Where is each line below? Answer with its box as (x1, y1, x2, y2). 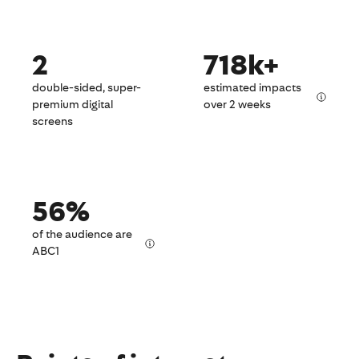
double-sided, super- (32, 81, 141, 94)
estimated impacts (204, 81, 301, 94)
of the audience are (32, 228, 132, 240)
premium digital (32, 98, 113, 111)
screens (32, 115, 73, 127)
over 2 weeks (204, 98, 271, 111)
